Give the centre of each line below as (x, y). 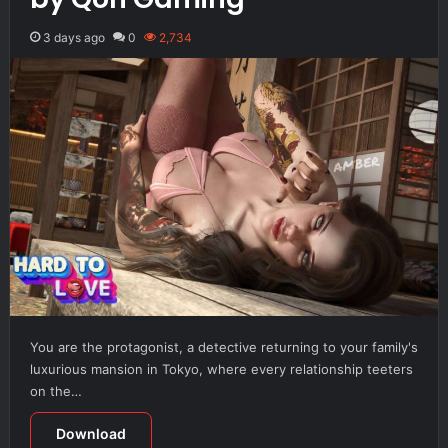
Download (90, 433)
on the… (55, 390)
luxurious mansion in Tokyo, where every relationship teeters (221, 368)
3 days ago (73, 37)
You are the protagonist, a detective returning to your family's (223, 346)
